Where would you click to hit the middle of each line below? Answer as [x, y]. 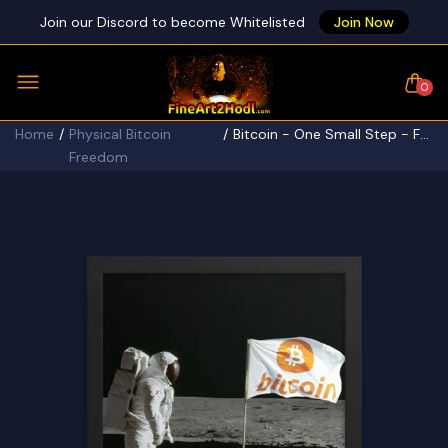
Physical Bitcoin [120, 134]
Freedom [98, 157]
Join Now [363, 22]
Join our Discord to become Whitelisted [174, 22]
